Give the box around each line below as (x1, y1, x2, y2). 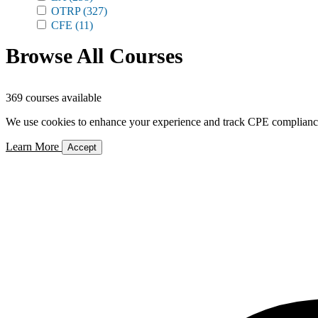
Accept (67, 142, 97, 153)
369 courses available (6, 92, 102, 104)
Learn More (6, 141, 62, 153)
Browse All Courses (6, 44, 183, 67)
